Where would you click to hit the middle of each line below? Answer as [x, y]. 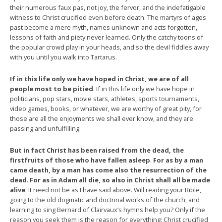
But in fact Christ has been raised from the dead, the [97, 150]
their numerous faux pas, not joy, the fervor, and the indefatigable [108, 7]
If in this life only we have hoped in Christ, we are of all [99, 79]
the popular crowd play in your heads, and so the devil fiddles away [109, 47]
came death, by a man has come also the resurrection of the [108, 170]
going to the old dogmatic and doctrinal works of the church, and [105, 199]
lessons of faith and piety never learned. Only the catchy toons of [107, 37]
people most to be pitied [52, 88]
